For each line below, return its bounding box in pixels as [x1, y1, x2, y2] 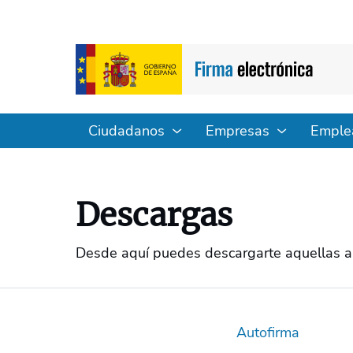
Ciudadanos [88, 121, 165, 140]
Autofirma [236, 323, 299, 342]
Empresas [206, 121, 269, 140]
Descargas [76, 195, 232, 235]
